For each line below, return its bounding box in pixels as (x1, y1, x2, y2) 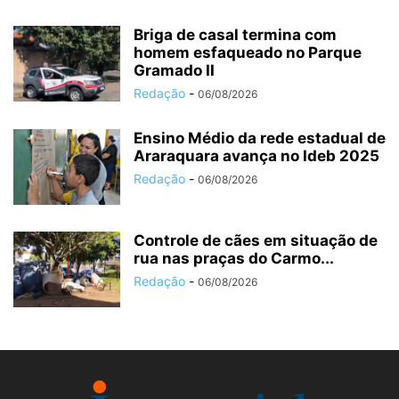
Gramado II (134, 61, 215, 79)
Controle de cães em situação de (134, 232, 378, 249)
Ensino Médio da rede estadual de (134, 129, 386, 147)
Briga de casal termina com (134, 26, 337, 44)
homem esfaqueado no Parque (134, 44, 362, 61)
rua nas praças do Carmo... (134, 249, 334, 267)
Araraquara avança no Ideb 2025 (134, 147, 379, 165)
